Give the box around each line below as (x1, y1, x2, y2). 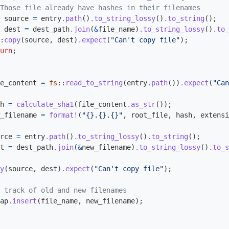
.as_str (127, 100, 155, 108)
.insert (8, 197, 37, 205)
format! (49, 111, 78, 119)
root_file (131, 111, 168, 119)
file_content (78, 100, 127, 108)
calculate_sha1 (16, 100, 74, 108)
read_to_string (65, 79, 123, 87)
